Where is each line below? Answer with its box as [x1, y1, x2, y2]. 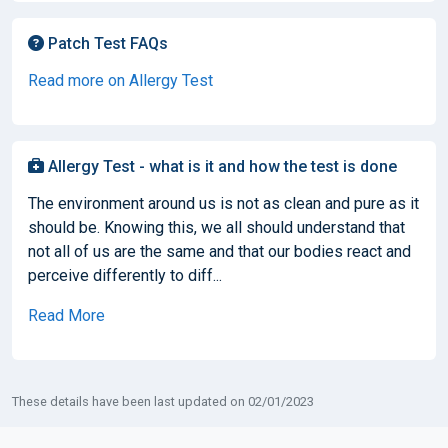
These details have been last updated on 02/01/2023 [12, 393, 314, 409]
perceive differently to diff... [28, 265, 222, 285]
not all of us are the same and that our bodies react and [28, 241, 411, 261]
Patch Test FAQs [44, 33, 168, 53]
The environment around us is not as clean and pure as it [28, 193, 419, 213]
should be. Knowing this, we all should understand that [28, 217, 405, 237]
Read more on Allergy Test [28, 70, 213, 90]
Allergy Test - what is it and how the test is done [44, 156, 397, 176]
